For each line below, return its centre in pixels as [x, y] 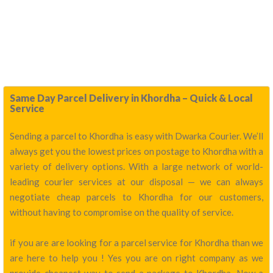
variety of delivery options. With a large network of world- [136, 166]
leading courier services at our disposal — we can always [136, 182]
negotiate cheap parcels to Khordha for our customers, [136, 197]
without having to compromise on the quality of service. [122, 212]
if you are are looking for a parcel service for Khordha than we [136, 243]
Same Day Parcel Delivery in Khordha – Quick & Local [131, 98]
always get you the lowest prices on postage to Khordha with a [136, 151]
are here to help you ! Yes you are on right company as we [136, 258]
